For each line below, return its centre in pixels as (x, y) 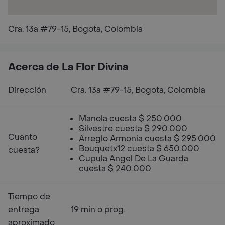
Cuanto (23, 137)
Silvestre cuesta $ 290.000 (133, 128)
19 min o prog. (98, 210)
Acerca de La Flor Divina (68, 67)
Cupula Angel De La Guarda (134, 158)
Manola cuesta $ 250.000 (130, 118)
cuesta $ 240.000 (115, 168)
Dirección (27, 90)
